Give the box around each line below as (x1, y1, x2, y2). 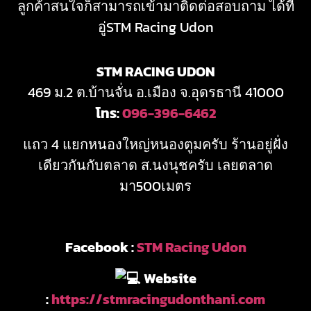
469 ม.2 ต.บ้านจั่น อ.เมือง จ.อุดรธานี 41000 (27, 82, 284, 103)
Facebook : (65, 237, 137, 258)
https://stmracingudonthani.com (51, 288, 265, 310)
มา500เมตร (119, 175, 192, 196)
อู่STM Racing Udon (97, 16, 214, 37)
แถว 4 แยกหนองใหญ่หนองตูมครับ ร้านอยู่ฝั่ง (23, 133, 288, 155)
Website (140, 267, 196, 289)
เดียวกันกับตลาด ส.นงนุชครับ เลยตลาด (38, 154, 273, 176)
